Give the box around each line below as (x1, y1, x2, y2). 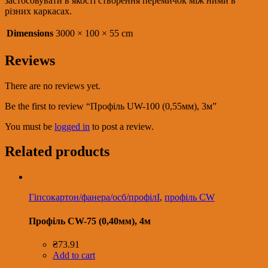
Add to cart (53, 249, 95, 260)
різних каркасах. (5, 5, 72, 16)
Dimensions (7, 28, 53, 38)
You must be (5, 121, 54, 132)
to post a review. (90, 121, 154, 132)
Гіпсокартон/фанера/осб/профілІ (29, 192, 160, 203)
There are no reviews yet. (5, 80, 100, 91)
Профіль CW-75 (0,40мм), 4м (29, 215, 151, 226)
